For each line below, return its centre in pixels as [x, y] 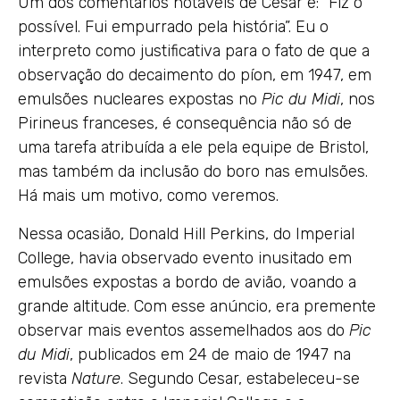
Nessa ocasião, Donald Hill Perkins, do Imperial [186, 233]
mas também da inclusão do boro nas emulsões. [193, 171]
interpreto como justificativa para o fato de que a [194, 50]
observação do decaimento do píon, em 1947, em [195, 75]
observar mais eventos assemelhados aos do [183, 330]
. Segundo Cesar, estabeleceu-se [240, 378]
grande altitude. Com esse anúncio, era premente [197, 306]
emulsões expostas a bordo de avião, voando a [187, 282]
